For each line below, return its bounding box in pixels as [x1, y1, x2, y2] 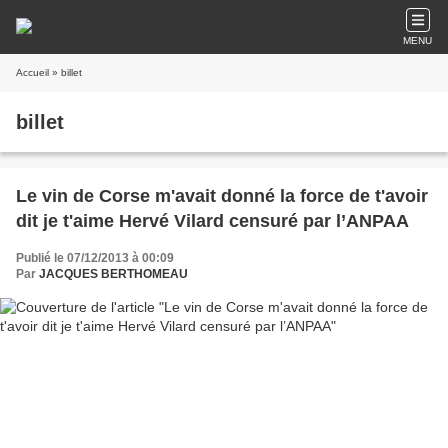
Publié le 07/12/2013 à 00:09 [16, 251, 174, 265]
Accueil [16, 67, 49, 78]
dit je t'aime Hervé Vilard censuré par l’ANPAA [16, 211, 409, 231]
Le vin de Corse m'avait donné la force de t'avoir [16, 186, 428, 206]
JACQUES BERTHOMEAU [39, 267, 188, 281]
